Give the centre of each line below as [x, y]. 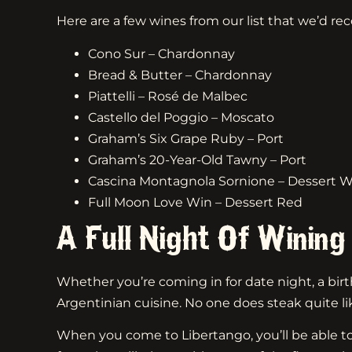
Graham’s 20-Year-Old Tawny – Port [197, 159]
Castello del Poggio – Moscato [181, 117]
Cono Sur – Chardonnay [161, 53]
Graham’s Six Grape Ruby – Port [186, 138]
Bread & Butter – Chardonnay [180, 75]
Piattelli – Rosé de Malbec [168, 96]
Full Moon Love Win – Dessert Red [195, 202]
